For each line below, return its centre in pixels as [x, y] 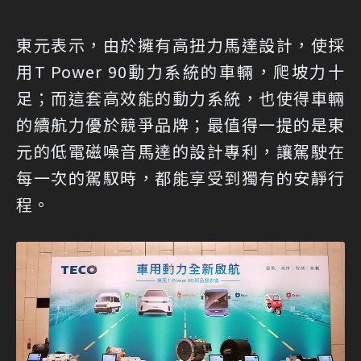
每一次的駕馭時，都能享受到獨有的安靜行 [180, 177]
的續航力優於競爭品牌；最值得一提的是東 [180, 124]
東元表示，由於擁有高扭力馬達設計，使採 [180, 44]
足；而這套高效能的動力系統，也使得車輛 [180, 98]
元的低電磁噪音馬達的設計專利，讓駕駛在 [180, 151]
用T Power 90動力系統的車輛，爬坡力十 [180, 71]
